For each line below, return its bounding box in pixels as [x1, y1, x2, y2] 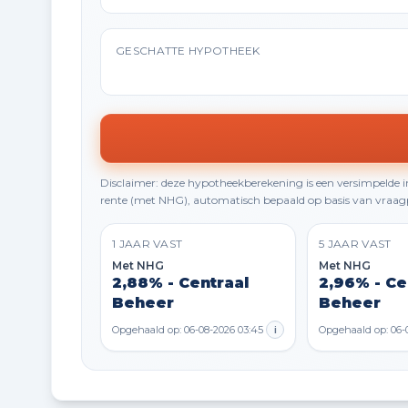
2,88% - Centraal [112, 273, 249, 291]
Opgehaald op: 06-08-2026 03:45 [112, 322, 263, 336]
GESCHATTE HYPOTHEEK [116, 44, 260, 57]
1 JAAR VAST [112, 236, 183, 250]
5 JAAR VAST [319, 236, 392, 250]
